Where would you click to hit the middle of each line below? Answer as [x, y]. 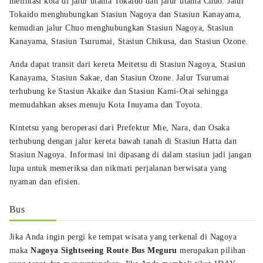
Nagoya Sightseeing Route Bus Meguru [104, 250]
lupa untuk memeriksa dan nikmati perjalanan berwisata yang [118, 168]
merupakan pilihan [211, 250]
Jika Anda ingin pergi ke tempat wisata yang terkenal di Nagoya [123, 237]
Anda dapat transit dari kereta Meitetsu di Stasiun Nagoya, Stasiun [128, 64]
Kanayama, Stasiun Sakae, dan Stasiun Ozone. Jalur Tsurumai [119, 77]
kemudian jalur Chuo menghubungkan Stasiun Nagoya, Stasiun [121, 28]
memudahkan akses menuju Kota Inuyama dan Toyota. [106, 104]
